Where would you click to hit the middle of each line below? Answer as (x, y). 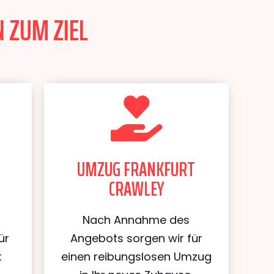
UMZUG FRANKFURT (136, 169)
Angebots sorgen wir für (136, 238)
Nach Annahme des (136, 220)
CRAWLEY (136, 189)
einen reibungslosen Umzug (136, 257)
